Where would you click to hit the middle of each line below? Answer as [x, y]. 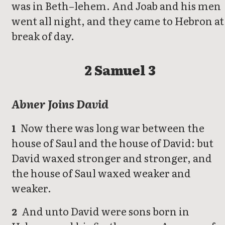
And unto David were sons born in [105, 211]
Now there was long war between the [112, 128]
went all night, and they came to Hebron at [118, 20]
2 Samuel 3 [120, 70]
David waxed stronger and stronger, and [112, 158]
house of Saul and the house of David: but [113, 143]
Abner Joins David [60, 104]
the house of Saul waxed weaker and [101, 173]
